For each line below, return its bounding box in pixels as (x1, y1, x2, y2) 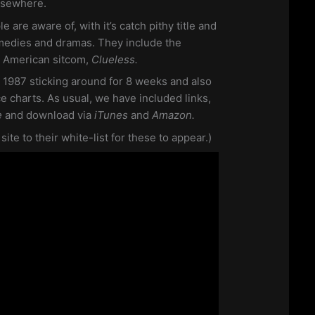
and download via (5, 108, 95, 122)
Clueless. (91, 52, 139, 66)
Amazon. (152, 108, 195, 122)
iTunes (94, 108, 131, 122)
